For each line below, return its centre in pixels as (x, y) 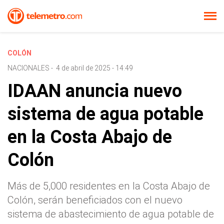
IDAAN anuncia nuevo (95, 91)
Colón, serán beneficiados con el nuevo (95, 200)
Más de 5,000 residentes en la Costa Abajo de (109, 186)
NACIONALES (28, 68)
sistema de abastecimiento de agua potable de (111, 214)
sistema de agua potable (105, 114)
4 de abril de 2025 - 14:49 (94, 68)
